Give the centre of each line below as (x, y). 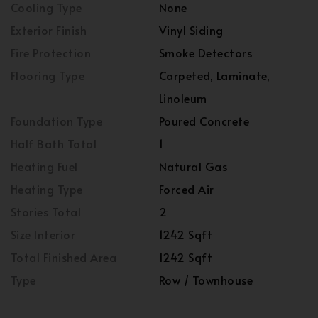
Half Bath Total (54, 143)
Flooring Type (48, 75)
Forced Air (187, 189)
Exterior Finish (49, 30)
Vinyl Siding (191, 30)
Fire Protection (51, 53)
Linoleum (183, 98)
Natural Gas (193, 166)
